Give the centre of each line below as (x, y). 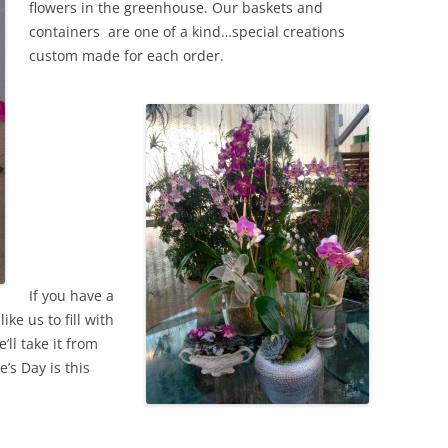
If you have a (71, 295)
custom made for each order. (126, 55)
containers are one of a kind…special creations (187, 31)
